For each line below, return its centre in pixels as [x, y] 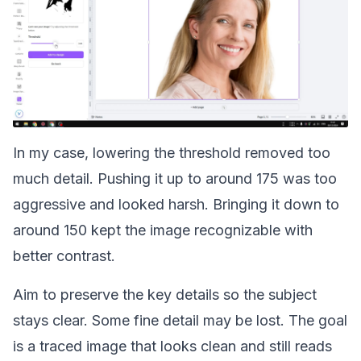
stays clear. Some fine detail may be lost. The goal [180, 320]
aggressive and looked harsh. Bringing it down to [176, 204]
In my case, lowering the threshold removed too [172, 153]
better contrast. [64, 256]
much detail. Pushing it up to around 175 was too [175, 178]
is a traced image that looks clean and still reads [172, 346]
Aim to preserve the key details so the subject [165, 295]
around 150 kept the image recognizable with [163, 230]
